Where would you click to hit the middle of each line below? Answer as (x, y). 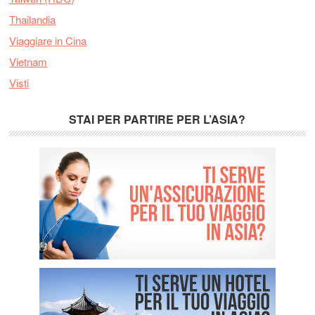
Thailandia (33, 19)
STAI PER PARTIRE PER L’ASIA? (157, 119)
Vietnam (28, 61)
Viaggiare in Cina (48, 40)
